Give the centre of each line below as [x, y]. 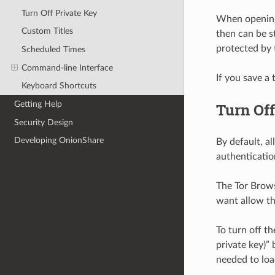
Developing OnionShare [59, 141]
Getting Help [38, 104]
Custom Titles [47, 31]
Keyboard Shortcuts [59, 86]
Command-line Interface [67, 68]
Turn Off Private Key [59, 13]
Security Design [44, 122]
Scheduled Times [53, 49]
